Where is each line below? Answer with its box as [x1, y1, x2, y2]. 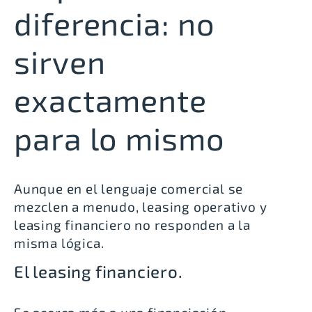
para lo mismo [14, 118, 225, 157]
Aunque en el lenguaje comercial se [14, 180, 244, 196]
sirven [14, 42, 106, 80]
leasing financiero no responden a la [14, 216, 251, 233]
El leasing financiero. [14, 261, 183, 282]
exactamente [14, 80, 207, 118]
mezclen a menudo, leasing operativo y [14, 198, 267, 214]
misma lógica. [14, 234, 104, 251]
